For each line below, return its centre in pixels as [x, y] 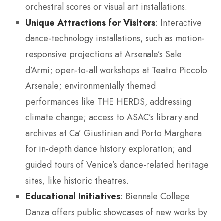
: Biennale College [155, 196]
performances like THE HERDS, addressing [108, 101]
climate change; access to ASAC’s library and [112, 117]
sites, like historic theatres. [77, 180]
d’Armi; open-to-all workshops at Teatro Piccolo [116, 70]
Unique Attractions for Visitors [90, 22]
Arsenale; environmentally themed [91, 86]
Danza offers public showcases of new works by [116, 212]
